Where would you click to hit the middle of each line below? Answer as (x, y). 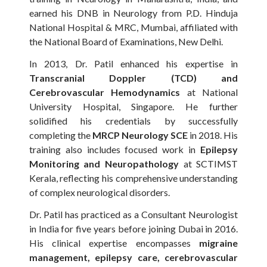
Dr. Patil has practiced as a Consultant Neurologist (133, 215)
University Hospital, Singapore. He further (133, 107)
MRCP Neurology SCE (140, 135)
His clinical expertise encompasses (114, 243)
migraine (219, 243)
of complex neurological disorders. (99, 193)
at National (209, 92)
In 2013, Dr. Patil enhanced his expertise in (133, 64)
